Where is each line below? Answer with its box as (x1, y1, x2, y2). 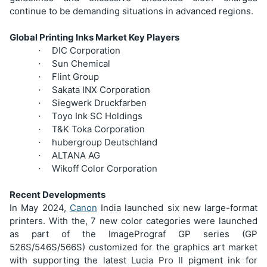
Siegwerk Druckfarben (52, 97, 147, 108)
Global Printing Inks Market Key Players (10, 31, 179, 43)
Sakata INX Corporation (52, 83, 150, 95)
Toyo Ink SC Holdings (52, 110, 142, 122)
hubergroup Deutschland (52, 136, 157, 148)
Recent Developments (10, 188, 105, 200)
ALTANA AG (52, 149, 100, 161)
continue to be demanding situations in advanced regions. (10, 5, 253, 17)
